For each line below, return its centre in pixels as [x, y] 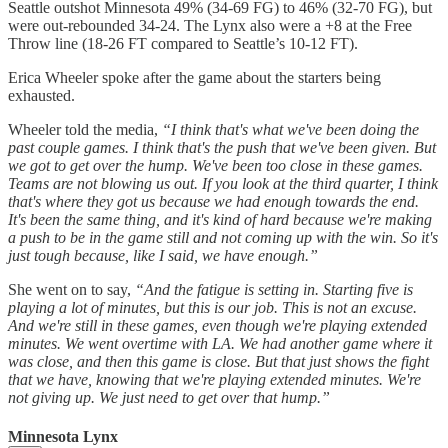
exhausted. [41, 95]
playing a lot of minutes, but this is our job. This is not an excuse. [212, 307]
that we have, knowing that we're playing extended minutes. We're [214, 379]
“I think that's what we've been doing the [290, 129]
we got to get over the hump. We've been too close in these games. [215, 165]
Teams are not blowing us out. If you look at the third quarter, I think [223, 183]
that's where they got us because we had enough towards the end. [213, 201]
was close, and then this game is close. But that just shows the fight [218, 361]
